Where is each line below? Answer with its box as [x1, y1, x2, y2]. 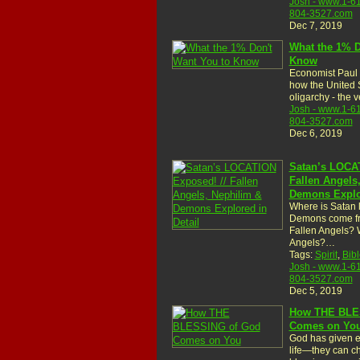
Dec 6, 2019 [288, 127, 342, 139]
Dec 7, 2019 [288, 19, 342, 31]
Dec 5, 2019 [288, 284, 342, 297]
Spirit [314, 248, 337, 260]
